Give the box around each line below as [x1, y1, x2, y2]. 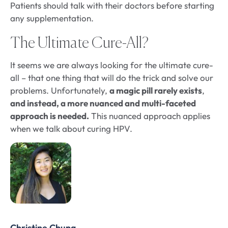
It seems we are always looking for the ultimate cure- [10, 60, 213, 71]
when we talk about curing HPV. [10, 123, 134, 134]
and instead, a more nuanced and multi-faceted [10, 98, 196, 109]
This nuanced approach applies [89, 110, 210, 122]
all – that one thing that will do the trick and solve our [10, 72, 213, 83]
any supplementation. [10, 13, 96, 24]
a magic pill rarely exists [109, 85, 202, 96]
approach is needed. [10, 110, 89, 122]
